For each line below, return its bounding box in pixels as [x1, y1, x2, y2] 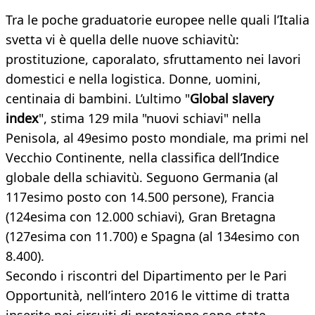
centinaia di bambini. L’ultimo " [6, 90, 190, 108]
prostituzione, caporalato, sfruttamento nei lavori [6, 51, 301, 68]
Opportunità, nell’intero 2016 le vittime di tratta [6, 287, 290, 304]
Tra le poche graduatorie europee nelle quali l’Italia [6, 11, 309, 29]
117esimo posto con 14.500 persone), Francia [6, 188, 274, 206]
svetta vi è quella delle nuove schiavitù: [6, 31, 239, 49]
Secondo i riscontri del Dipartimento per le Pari [6, 267, 287, 285]
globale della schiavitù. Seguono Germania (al [6, 169, 278, 186]
